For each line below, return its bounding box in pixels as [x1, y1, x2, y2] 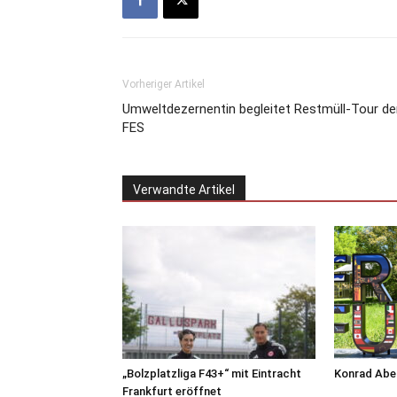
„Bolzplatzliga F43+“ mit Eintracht [122, 366, 301, 380]
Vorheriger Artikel [122, 77, 205, 90]
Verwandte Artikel [133, 182, 235, 197]
